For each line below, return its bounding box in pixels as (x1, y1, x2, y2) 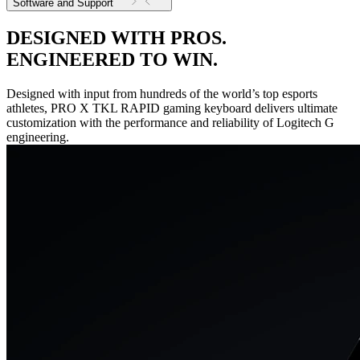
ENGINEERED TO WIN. (6, 48, 218, 70)
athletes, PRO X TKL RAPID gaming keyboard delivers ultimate (6, 100, 337, 115)
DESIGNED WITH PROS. (6, 27, 227, 48)
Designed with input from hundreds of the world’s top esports (6, 86, 317, 100)
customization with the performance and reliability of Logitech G (6, 115, 334, 129)
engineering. (6, 129, 69, 144)
